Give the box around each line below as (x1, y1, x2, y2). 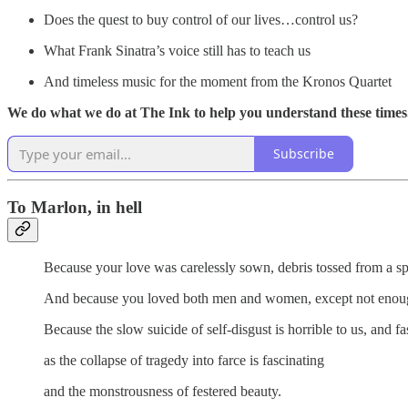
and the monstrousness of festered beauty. (44, 382, 281, 399)
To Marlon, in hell (7, 198, 142, 218)
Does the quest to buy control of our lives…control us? (44, 11, 358, 27)
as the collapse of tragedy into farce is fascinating (44, 352, 324, 368)
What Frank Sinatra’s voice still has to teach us (44, 42, 311, 58)
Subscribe (273, 145, 334, 163)
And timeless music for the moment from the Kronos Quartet (44, 73, 392, 89)
